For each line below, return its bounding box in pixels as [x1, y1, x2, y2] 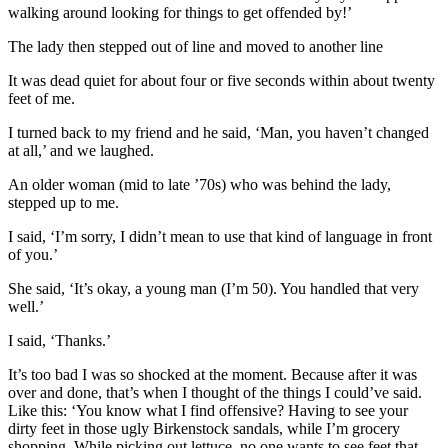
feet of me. [8, 90, 75, 108]
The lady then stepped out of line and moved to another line [8, 38, 383, 56]
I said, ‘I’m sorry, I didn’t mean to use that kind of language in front [8, 228, 432, 246]
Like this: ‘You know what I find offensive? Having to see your [8, 402, 408, 420]
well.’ [8, 298, 44, 316]
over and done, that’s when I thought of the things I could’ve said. [8, 384, 422, 402]
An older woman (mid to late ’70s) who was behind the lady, [8, 176, 391, 194]
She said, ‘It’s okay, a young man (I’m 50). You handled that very [8, 280, 419, 298]
